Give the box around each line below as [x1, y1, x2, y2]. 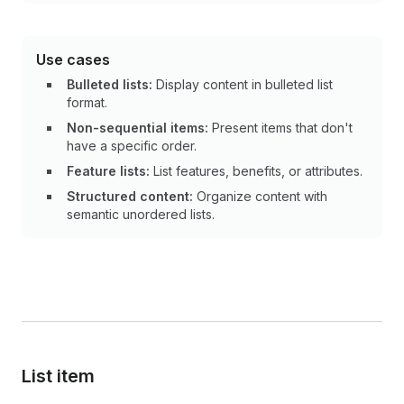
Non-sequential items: [67, 120, 208, 135]
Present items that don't [208, 120, 353, 135]
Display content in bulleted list [152, 77, 333, 92]
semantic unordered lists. [67, 207, 215, 222]
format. [67, 95, 107, 110]
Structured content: [67, 188, 193, 204]
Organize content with [193, 188, 327, 204]
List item [22, 365, 95, 387]
